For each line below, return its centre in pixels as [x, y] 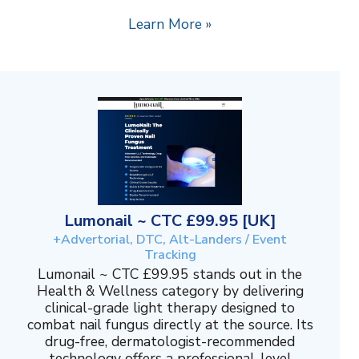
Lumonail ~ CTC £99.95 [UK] [170, 221]
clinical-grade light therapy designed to [170, 308]
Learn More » [170, 24]
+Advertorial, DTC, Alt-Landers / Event [170, 240]
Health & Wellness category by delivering [170, 291]
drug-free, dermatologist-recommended [170, 342]
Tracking [170, 255]
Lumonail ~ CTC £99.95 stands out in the [170, 274]
